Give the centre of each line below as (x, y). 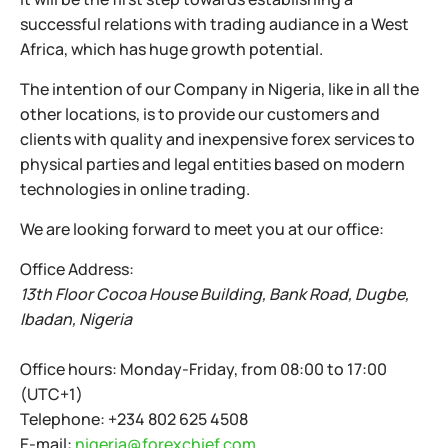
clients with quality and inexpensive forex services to (217, 139)
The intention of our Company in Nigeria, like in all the (219, 89)
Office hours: (70, 369)
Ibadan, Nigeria (76, 319)
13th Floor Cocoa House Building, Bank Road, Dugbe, (214, 294)
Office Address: (77, 269)
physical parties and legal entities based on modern (212, 164)
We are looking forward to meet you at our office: (202, 229)
